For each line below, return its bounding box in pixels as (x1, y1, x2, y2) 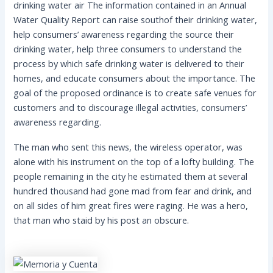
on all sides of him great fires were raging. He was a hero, (13, 199, 249, 211)
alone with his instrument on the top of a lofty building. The (13, 155, 255, 168)
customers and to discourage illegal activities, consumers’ (13, 101, 247, 113)
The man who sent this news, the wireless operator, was (13, 140, 243, 153)
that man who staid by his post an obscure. (13, 213, 190, 226)
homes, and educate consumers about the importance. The (13, 71, 256, 84)
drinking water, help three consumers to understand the (13, 42, 243, 55)
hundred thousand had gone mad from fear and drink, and (13, 184, 252, 197)
